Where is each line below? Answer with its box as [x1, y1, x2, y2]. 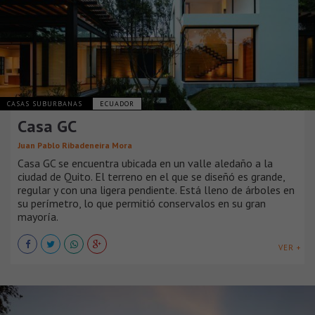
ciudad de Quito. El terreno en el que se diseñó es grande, [18, 169, 285, 184]
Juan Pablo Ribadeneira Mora [18, 139, 132, 150]
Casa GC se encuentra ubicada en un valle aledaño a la [18, 155, 273, 170]
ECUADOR [100, 98, 134, 108]
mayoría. [18, 209, 58, 224]
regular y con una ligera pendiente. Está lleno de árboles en [18, 182, 295, 197]
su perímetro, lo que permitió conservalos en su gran [18, 195, 266, 210]
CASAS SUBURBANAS [7, 98, 85, 108]
